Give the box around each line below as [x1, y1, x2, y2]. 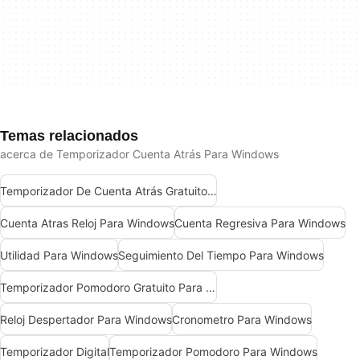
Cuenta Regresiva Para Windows [174, 215, 346, 230]
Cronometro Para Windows [172, 312, 312, 326]
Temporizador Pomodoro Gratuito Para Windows [206, 280, 215, 294]
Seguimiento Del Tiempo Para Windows [118, 247, 324, 262]
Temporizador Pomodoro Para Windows [109, 344, 317, 358]
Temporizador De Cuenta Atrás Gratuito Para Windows [207, 183, 217, 198]
